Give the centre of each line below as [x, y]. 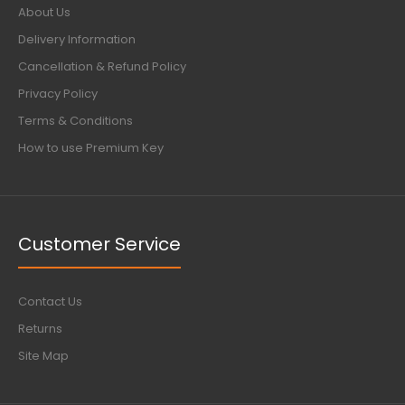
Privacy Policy [58, 94]
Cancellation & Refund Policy [102, 66]
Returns [40, 329]
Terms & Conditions [75, 121]
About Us [44, 12]
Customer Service [99, 244]
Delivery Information [77, 39]
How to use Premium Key [91, 148]
